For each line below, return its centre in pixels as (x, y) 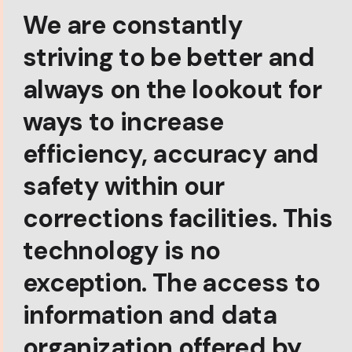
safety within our (124, 186)
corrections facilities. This (178, 218)
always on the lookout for (172, 89)
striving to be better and (169, 57)
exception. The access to (172, 282)
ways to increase (123, 121)
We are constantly (133, 25)
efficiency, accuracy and (171, 154)
